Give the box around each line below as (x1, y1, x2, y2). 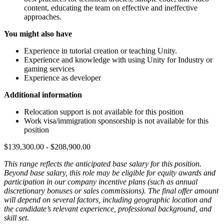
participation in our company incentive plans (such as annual (4, 177, 197, 186)
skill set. (4, 213, 29, 222)
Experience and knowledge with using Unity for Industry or (24, 55, 212, 64)
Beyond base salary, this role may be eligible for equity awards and (4, 168, 215, 177)
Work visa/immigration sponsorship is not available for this (24, 116, 208, 125)
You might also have (4, 29, 72, 38)
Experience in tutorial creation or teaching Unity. (24, 46, 177, 55)
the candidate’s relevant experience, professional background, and (4, 204, 211, 213)
